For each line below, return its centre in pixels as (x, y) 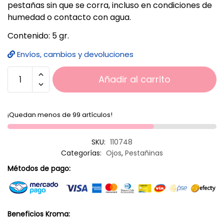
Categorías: (82, 153)
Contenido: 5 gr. (38, 35)
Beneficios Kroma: (39, 214)
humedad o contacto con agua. (69, 17)
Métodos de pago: (39, 168)
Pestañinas (144, 153)
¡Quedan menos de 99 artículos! (60, 114)
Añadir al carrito (134, 79)
